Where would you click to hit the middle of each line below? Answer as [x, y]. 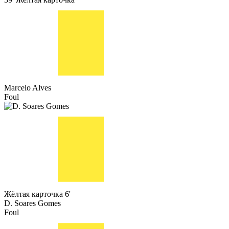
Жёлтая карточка [33, 194]
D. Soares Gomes [32, 203]
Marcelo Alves [28, 88]
